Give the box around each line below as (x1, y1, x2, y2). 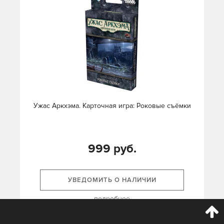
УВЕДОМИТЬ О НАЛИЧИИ (67, 176, 156, 184)
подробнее (94, 194, 130, 203)
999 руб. (87, 141, 136, 156)
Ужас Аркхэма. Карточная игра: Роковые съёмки (33, 101, 191, 110)
